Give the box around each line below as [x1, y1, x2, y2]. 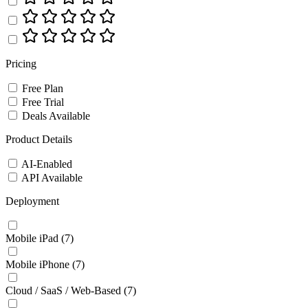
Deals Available [22, 109, 90, 122]
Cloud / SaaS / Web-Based [5, 284, 121, 296]
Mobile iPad [5, 232, 58, 244]
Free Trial [22, 96, 64, 108]
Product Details [5, 133, 72, 145]
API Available [21, 171, 82, 184]
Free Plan [22, 82, 63, 94]
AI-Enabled [21, 157, 72, 170]
